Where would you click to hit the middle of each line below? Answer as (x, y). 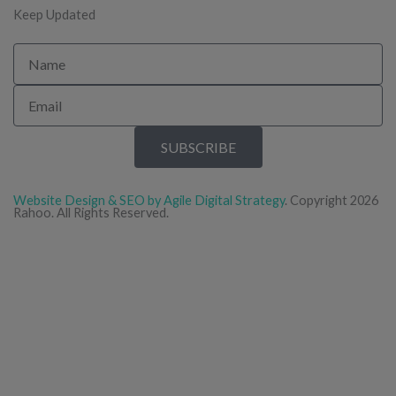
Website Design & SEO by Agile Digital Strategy (149, 201)
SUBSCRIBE (198, 147)
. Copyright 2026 (331, 201)
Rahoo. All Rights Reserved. (91, 213)
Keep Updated (54, 15)
